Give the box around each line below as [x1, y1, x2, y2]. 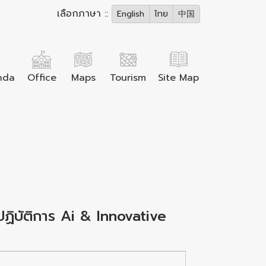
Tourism [110, 70, 146, 85]
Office [27, 70, 56, 85]
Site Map [158, 70, 199, 85]
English [117, 8, 144, 20]
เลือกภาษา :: [57, 6, 112, 21]
